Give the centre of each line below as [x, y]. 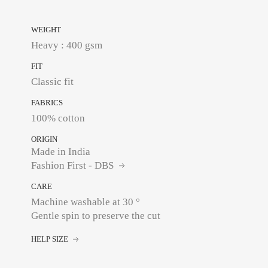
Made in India [61, 152]
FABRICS [47, 103]
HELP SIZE [51, 239]
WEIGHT [46, 30]
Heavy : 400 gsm [67, 45]
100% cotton [58, 118]
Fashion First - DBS [74, 165]
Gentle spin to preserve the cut [96, 216]
